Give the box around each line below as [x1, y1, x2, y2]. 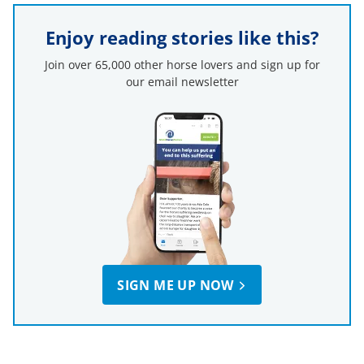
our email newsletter [125, 73, 239, 89]
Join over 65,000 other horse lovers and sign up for [44, 56, 320, 72]
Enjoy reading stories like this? [45, 24, 319, 50]
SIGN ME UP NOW [117, 275, 234, 294]
